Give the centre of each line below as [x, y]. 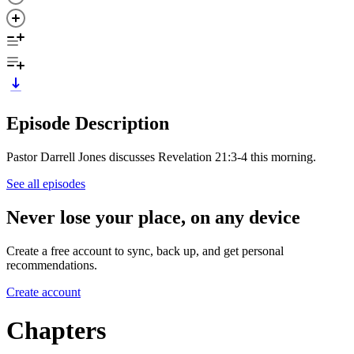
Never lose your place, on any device [153, 217]
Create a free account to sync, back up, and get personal [145, 250]
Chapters [56, 330]
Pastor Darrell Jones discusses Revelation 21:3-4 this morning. [161, 156]
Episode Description [88, 123]
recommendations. [52, 265]
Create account [43, 292]
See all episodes [46, 183]
